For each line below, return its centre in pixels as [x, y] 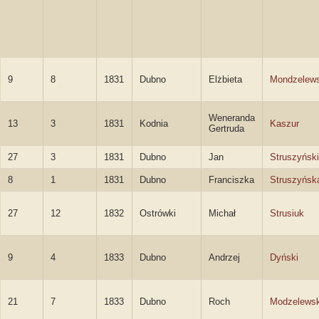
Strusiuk [287, 213]
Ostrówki [158, 213]
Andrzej [224, 257]
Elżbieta [225, 79]
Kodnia [154, 124]
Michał [222, 213]
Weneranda [232, 118]
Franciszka [231, 180]
